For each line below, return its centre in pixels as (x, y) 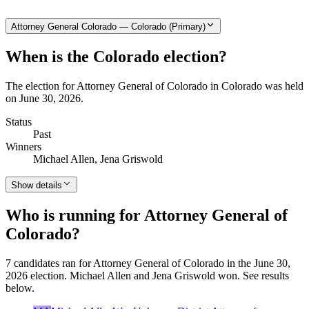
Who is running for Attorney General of (147, 215)
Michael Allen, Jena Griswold (98, 159)
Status (19, 122)
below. (20, 288)
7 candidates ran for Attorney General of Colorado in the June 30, (148, 263)
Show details (37, 186)
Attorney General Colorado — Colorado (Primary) (108, 27)
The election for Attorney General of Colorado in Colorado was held (154, 86)
